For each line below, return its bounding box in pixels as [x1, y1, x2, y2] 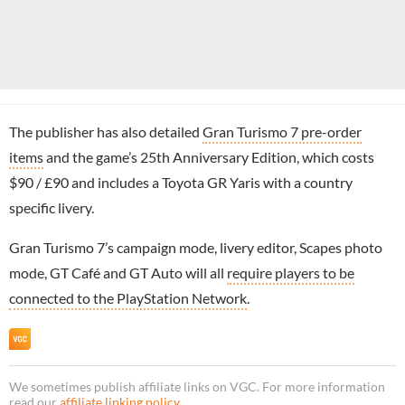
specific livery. [9, 198, 94, 216]
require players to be [227, 263, 354, 281]
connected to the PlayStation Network [9, 288, 247, 306]
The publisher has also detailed [9, 122, 202, 140]
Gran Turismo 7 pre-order [202, 122, 362, 140]
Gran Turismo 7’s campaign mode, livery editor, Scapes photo [9, 238, 382, 256]
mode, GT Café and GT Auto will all [9, 263, 227, 281]
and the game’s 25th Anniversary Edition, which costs [43, 147, 374, 165]
